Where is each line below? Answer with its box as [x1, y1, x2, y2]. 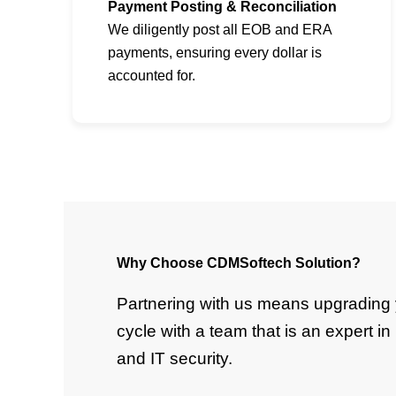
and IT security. [117, 349, 232, 369]
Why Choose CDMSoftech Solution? [117, 255, 361, 271]
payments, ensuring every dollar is [108, 45, 322, 61]
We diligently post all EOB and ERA [108, 22, 331, 38]
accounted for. [108, 68, 195, 84]
